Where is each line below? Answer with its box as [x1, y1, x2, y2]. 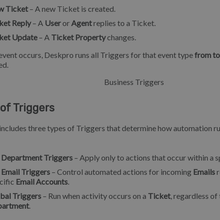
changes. [106, 32, 136, 42]
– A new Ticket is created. [28, 3, 115, 13]
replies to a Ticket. [92, 18, 156, 27]
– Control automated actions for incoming [50, 167, 193, 176]
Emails [193, 167, 215, 176]
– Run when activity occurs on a [41, 191, 148, 200]
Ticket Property [51, 32, 106, 42]
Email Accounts [16, 177, 68, 186]
